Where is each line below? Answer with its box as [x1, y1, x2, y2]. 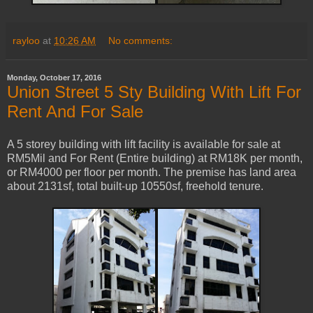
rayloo [13, 34, 40, 46]
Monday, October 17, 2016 [7, 73, 101, 82]
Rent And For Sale [7, 101, 143, 121]
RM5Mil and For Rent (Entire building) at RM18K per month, [7, 152, 303, 165]
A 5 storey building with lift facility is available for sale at [7, 138, 280, 151]
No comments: [108, 34, 173, 46]
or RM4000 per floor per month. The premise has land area [7, 166, 296, 179]
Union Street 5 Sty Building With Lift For [7, 82, 301, 101]
